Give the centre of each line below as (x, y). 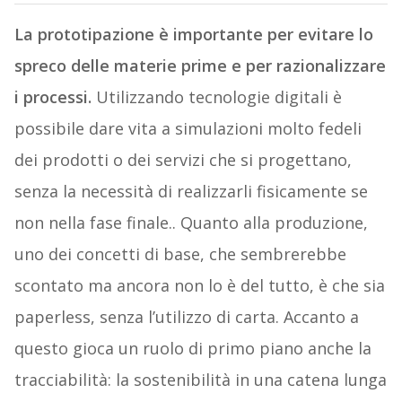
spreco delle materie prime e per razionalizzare (200, 66)
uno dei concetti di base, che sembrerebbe (180, 254)
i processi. (52, 97)
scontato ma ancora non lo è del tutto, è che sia (199, 286)
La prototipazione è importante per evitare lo (193, 35)
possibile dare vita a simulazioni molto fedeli (188, 129)
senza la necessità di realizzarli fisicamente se (191, 192)
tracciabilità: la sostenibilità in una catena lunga (200, 380)
